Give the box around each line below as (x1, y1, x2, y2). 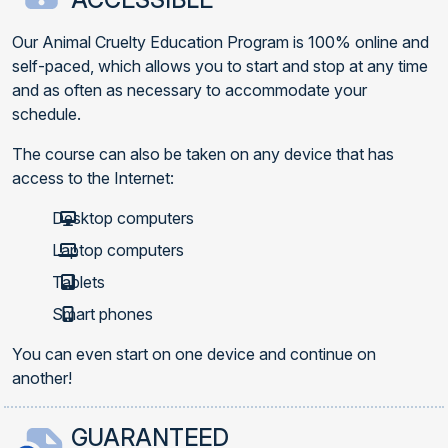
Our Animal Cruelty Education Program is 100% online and (12, 31, 429, 52)
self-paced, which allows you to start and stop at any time (12, 55, 428, 76)
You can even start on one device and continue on (12, 343, 376, 364)
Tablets (52, 271, 105, 292)
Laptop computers (52, 239, 184, 260)
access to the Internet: (12, 167, 174, 188)
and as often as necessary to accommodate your (12, 79, 367, 100)
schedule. (12, 103, 81, 124)
